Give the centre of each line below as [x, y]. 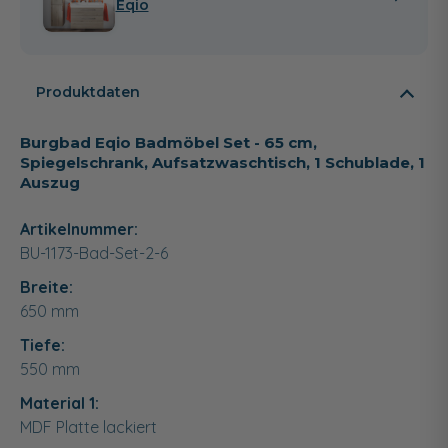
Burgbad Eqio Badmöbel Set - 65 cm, [168, 142]
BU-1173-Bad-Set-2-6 [94, 252]
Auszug [50, 182]
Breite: [46, 286]
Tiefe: [42, 344]
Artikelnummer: [79, 228]
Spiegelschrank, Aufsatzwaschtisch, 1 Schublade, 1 [222, 162]
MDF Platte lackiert [88, 426]
